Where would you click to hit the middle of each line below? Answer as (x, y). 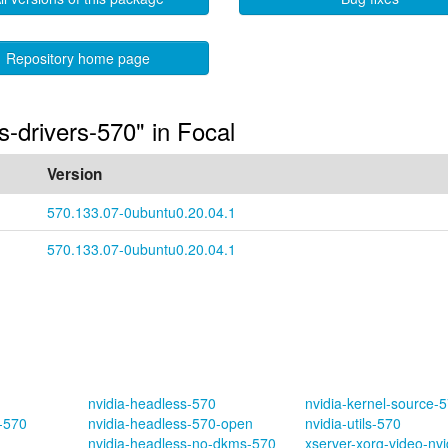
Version (74, 174)
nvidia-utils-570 (352, 423)
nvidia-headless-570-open (170, 423)
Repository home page (77, 58)
